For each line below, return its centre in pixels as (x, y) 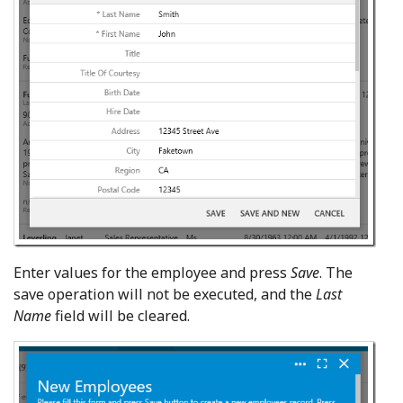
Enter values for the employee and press (152, 272)
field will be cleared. (121, 315)
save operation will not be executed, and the (165, 294)
